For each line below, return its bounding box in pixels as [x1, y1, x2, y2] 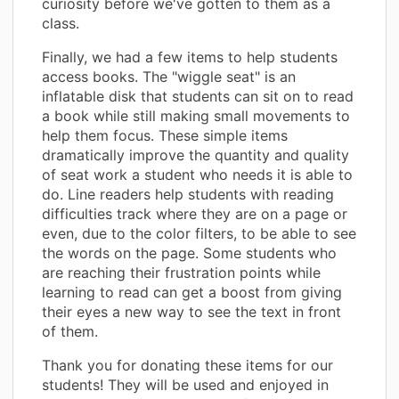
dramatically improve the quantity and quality [42, 145, 349, 164]
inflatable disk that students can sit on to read [42, 86, 354, 105]
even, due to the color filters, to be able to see [42, 224, 356, 242]
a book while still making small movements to [42, 106, 350, 125]
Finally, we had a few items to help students [42, 47, 338, 66]
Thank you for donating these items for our [42, 355, 333, 374]
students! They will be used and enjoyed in [42, 375, 329, 394]
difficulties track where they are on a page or [42, 204, 347, 223]
